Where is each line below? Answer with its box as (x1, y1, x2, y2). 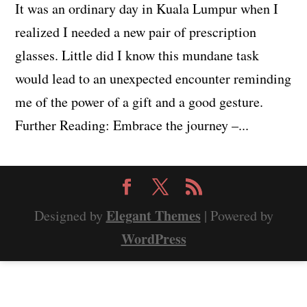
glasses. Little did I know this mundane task (15, 45, 260, 64)
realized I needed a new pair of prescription (15, 22, 257, 41)
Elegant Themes (106, 205, 201, 225)
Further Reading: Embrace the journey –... (15, 115, 249, 134)
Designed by (34, 206, 106, 225)
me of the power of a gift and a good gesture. (15, 92, 264, 111)
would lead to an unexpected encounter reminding (15, 69, 292, 88)
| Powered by (200, 206, 273, 225)
